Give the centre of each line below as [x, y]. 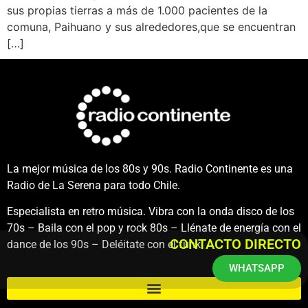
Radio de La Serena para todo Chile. [93, 185]
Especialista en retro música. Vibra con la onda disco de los [151, 212]
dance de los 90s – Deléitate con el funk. [105, 245]
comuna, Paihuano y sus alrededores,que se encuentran [151, 26]
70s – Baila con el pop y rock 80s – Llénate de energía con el [154, 228]
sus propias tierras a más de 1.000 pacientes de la [137, 10]
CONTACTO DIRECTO [235, 244]
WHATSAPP [257, 268]
